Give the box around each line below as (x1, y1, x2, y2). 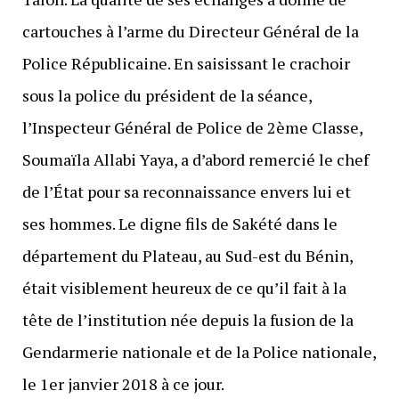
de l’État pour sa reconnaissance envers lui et (21, 180, 351, 202)
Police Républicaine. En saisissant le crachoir (21, 52, 350, 74)
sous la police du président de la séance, (21, 84, 312, 106)
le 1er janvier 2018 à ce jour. (21, 372, 224, 395)
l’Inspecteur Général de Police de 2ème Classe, (21, 116, 362, 138)
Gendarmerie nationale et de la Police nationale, (21, 340, 376, 362)
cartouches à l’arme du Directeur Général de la (21, 20, 359, 42)
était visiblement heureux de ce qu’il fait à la (21, 276, 346, 298)
